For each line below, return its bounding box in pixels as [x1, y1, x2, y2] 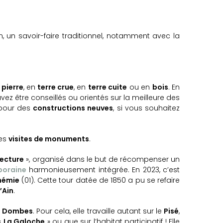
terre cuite [88, 82, 127, 93]
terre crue [35, 82, 74, 93]
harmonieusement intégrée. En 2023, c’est [26, 165, 180, 175]
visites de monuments [8, 134, 89, 144]
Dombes [2, 206, 33, 217]
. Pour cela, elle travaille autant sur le [33, 206, 164, 217]
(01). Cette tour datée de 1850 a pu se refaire [19, 175, 180, 186]
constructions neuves [33, 103, 113, 113]
